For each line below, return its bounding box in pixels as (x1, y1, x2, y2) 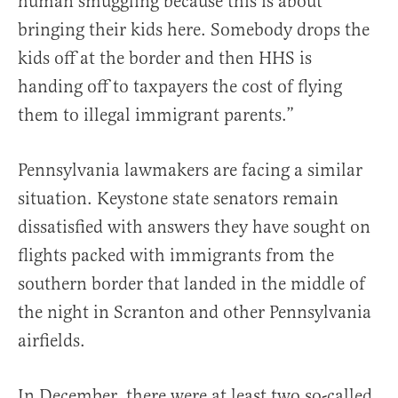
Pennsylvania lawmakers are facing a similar (18, 158, 362, 181)
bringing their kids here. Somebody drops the (18, 18, 370, 41)
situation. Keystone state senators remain (18, 187, 338, 210)
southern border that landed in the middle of (18, 272, 365, 295)
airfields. (18, 329, 85, 352)
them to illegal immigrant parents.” (18, 103, 294, 126)
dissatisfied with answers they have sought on (18, 215, 370, 238)
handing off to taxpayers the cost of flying (18, 75, 342, 98)
